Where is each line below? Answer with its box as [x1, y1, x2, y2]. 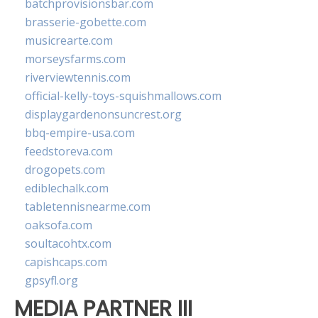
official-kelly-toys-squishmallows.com [25, 88, 221, 104]
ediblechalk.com [25, 180, 109, 197]
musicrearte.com [25, 33, 113, 49]
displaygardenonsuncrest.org [25, 106, 182, 123]
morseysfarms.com [25, 51, 126, 67]
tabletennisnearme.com [25, 199, 150, 215]
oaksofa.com [25, 217, 92, 234]
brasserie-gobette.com [25, 14, 146, 31]
